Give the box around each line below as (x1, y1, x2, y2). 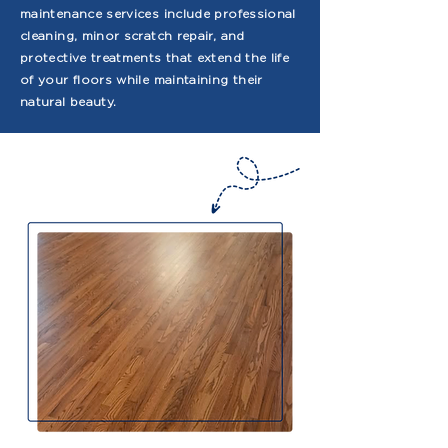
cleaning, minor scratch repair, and (20, 28, 245, 43)
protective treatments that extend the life (20, 50, 290, 65)
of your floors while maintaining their (20, 72, 263, 87)
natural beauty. (20, 94, 117, 109)
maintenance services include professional (20, 6, 296, 21)
